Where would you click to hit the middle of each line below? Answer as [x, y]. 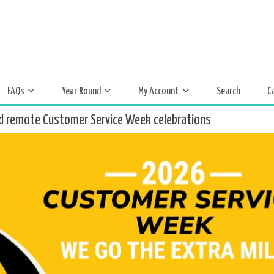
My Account [159, 91]
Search [228, 91]
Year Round [81, 91]
